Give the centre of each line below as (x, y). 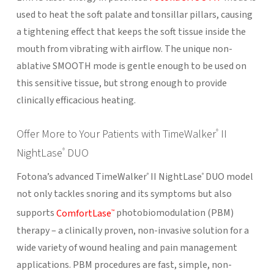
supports (36, 213)
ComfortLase (83, 213)
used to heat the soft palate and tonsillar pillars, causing (134, 14)
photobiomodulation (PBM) (174, 213)
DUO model (228, 177)
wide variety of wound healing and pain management (127, 247)
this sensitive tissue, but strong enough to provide (121, 83)
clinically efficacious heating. (76, 100)
